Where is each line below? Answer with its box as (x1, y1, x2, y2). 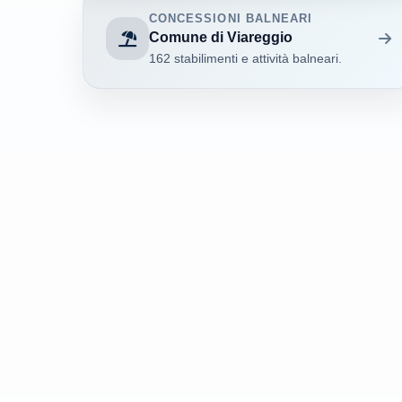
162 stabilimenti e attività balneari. (149, 50, 343, 66)
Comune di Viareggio (149, 29, 293, 46)
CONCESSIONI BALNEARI (149, 12, 312, 26)
